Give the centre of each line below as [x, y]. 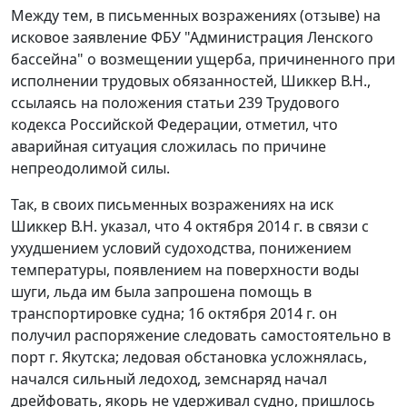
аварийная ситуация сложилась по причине [169, 147]
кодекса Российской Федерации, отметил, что [174, 125]
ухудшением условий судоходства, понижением [181, 248]
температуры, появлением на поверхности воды [185, 270]
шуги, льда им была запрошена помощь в [161, 292]
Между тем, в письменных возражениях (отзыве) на [196, 16]
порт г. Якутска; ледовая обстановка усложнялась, [189, 357]
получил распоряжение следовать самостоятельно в [201, 336]
